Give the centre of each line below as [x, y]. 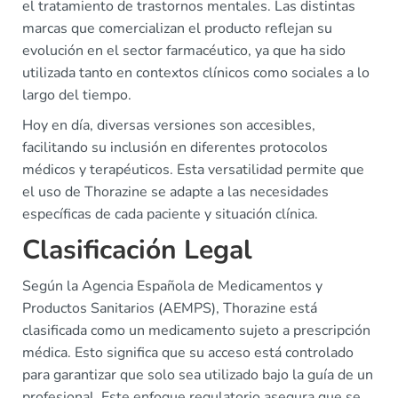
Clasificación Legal [137, 251]
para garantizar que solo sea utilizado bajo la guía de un [198, 375]
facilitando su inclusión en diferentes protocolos [175, 148]
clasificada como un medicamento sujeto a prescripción [196, 331]
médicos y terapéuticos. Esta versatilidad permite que [193, 170]
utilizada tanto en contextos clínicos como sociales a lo [196, 73]
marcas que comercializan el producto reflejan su [177, 29]
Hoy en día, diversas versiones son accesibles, [169, 126]
